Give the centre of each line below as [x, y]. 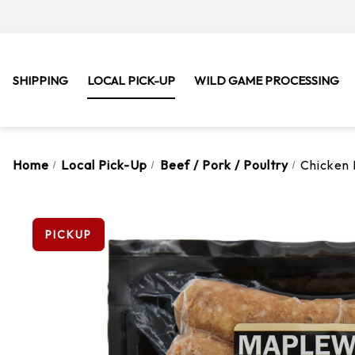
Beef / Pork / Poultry [224, 165]
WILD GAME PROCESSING [267, 80]
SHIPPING [40, 80]
